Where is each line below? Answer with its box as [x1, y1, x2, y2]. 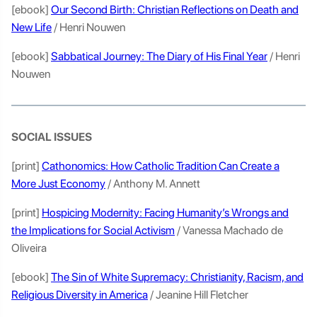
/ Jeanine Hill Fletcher [148, 288, 250, 301]
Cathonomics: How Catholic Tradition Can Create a [42, 159, 279, 173]
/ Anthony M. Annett [105, 177, 202, 190]
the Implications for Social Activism [11, 224, 175, 237]
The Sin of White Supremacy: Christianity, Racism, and [51, 270, 304, 284]
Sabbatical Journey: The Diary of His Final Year [51, 50, 267, 63]
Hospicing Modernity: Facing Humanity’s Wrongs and [42, 206, 289, 219]
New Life [11, 21, 52, 34]
